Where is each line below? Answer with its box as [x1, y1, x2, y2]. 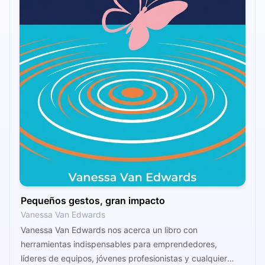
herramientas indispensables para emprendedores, [21, 238, 217, 249]
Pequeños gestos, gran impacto [21, 194, 165, 206]
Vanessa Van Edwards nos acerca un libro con [21, 224, 198, 235]
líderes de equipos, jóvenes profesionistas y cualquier [21, 253, 227, 263]
